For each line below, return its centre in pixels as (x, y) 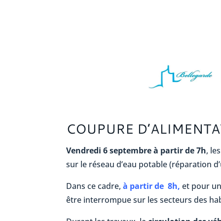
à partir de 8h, (152, 186)
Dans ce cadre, (95, 186)
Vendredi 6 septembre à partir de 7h (136, 151)
